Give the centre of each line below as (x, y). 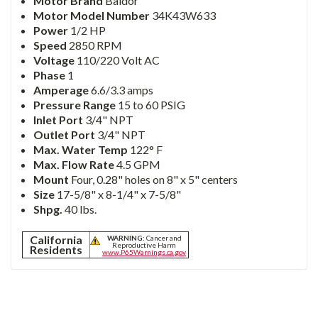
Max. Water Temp (82, 149)
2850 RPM (95, 45)
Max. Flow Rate (75, 164)
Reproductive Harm (144, 245)
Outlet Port (66, 134)
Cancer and (163, 237)
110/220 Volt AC (119, 60)
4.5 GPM (139, 164)
